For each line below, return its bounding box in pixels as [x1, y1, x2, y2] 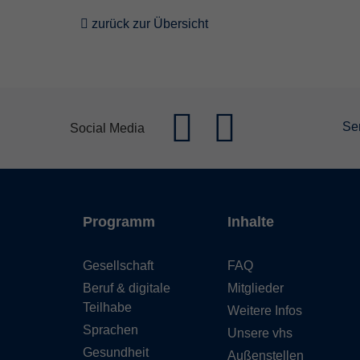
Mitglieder [227, 281, 284, 295]
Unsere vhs [227, 326, 292, 340]
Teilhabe [83, 301, 132, 314]
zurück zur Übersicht [88, 17, 208, 31]
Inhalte [227, 214, 274, 230]
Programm [83, 214, 155, 230]
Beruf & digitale [83, 281, 170, 295]
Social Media [70, 121, 145, 135]
